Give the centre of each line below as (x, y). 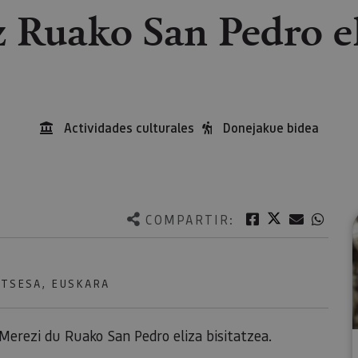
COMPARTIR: (189, 219)
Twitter (305, 218)
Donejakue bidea (270, 127)
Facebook (289, 218)
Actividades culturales (129, 127)
